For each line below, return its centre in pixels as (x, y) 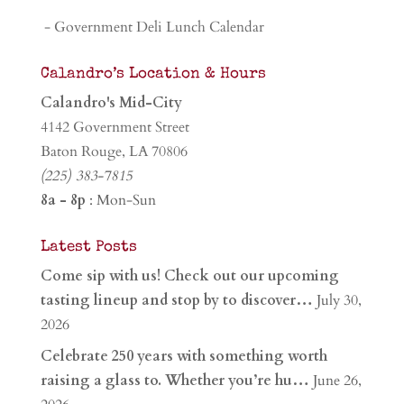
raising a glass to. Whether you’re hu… (174, 380)
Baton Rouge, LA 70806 (114, 151)
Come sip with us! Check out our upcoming (189, 275)
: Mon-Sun (120, 200)
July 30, (339, 300)
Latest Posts (88, 247)
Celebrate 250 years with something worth (184, 356)
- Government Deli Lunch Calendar (152, 27)
